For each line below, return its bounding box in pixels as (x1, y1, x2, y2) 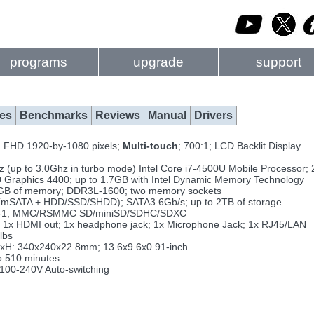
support (255, 55, 301, 69)
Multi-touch (120, 140, 178, 151)
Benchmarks (20, 109, 88, 121)
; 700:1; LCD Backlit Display (178, 140, 301, 151)
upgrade (133, 55, 184, 69)
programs (10, 55, 67, 69)
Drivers (194, 109, 233, 121)
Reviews (95, 109, 140, 121)
